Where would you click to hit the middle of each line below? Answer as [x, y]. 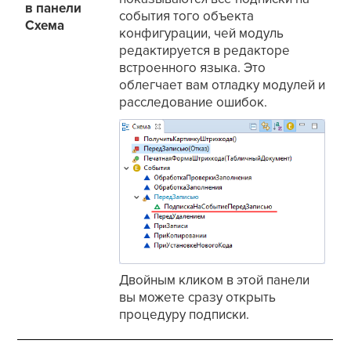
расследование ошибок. [194, 103]
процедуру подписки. [185, 315]
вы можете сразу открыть [198, 298]
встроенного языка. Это [193, 68]
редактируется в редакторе [205, 51]
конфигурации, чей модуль [202, 34]
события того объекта [187, 16]
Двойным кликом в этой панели [215, 280]
